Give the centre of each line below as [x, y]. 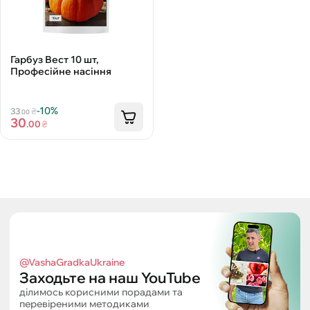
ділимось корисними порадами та [101, 292]
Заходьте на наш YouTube [110, 278]
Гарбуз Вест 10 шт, [54, 60]
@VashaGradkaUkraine [72, 263]
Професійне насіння [61, 72]
